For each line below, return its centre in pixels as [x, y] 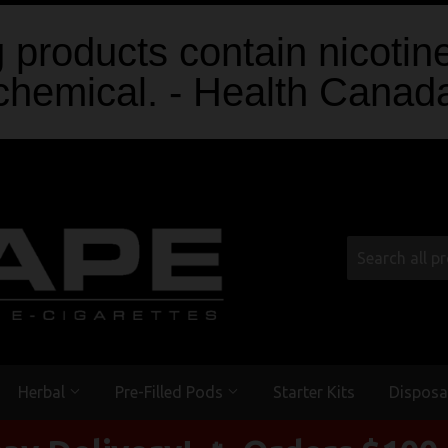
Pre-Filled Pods [171, 391]
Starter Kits [314, 391]
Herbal [43, 391]
